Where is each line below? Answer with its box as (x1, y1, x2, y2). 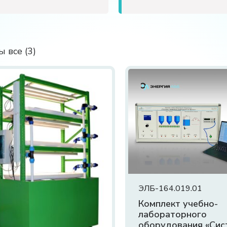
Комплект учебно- (138, 198, 218, 210)
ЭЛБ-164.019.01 (138, 183, 203, 195)
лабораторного (138, 208, 207, 221)
